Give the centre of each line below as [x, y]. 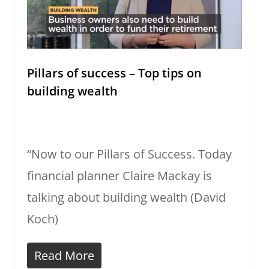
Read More [64, 256]
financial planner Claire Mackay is [119, 176]
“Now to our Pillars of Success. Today [129, 154]
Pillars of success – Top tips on [114, 73]
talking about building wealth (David [126, 198]
